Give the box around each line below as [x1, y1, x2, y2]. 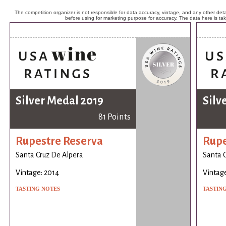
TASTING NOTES [16, 186, 61, 192]
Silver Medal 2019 [16, 95, 104, 107]
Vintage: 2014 [16, 168, 60, 177]
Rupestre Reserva [16, 135, 103, 147]
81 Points [98, 112, 131, 122]
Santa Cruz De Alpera [16, 151, 84, 159]
